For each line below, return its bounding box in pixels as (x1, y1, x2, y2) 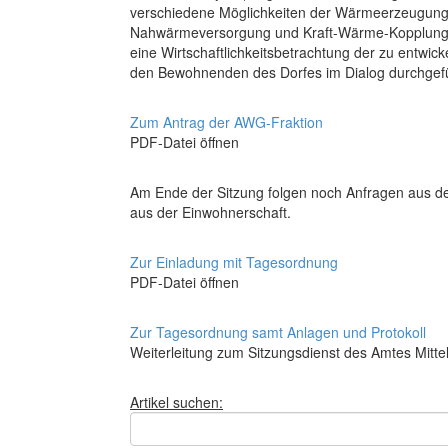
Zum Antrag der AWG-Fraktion (130, 112, 323, 133)
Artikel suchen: (130, 392, 223, 413)
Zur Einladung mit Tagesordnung (130, 252, 338, 273)
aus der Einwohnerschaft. (130, 202, 291, 223)
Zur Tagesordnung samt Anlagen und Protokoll (130, 322, 426, 343)
